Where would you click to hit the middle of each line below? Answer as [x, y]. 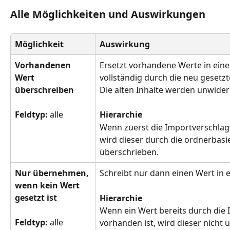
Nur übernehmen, [53, 173]
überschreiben [44, 90]
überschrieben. [129, 152]
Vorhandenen [44, 65]
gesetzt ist [36, 197]
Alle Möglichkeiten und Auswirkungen [108, 14]
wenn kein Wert [48, 185]
